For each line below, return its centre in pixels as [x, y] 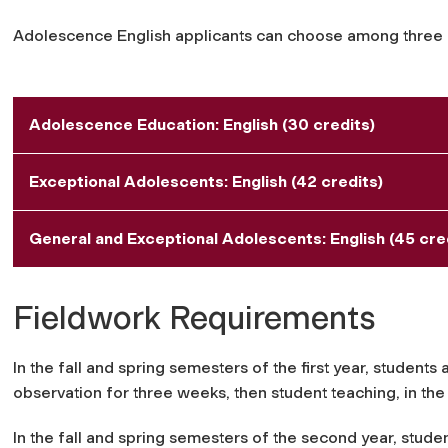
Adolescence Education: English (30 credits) [202, 124]
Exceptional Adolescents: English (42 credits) [206, 181]
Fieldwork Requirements [194, 317]
